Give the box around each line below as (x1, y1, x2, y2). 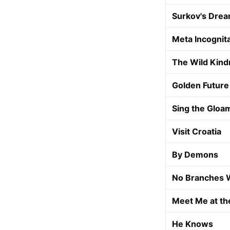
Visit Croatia (172, 126, 221, 137)
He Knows (172, 219, 213, 229)
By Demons (172, 149, 218, 160)
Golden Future (172, 80, 229, 90)
